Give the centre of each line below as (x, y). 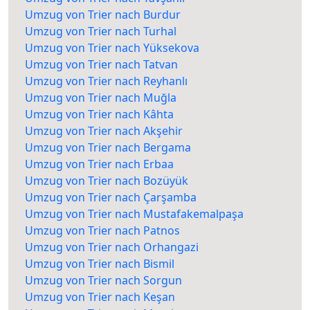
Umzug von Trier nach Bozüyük (107, 181)
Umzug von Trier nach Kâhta (99, 115)
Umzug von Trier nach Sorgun (103, 281)
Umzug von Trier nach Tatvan (101, 65)
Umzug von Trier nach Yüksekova (112, 48)
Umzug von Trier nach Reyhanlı (106, 81)
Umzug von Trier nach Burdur (103, 15)
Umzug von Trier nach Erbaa (99, 164)
